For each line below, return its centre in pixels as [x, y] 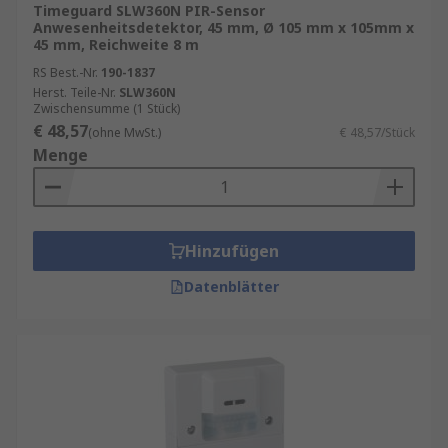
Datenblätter [231, 286]
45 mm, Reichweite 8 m [116, 44]
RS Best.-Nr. [65, 72]
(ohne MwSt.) [124, 132]
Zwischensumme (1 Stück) [106, 108]
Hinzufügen [232, 251]
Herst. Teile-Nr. [74, 92]
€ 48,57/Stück [377, 132]
